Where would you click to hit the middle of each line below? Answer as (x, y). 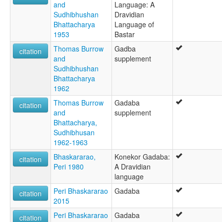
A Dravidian (133, 166)
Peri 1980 (69, 166)
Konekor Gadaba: (142, 156)
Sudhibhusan (74, 132)
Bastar (125, 34)
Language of (134, 24)
